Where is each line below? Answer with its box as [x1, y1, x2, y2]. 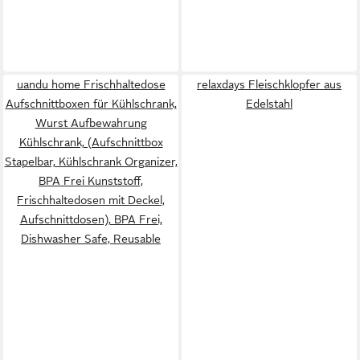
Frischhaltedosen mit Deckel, [17, 194, 165, 207]
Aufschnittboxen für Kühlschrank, [5, 97, 177, 110]
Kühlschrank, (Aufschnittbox [18, 136, 163, 149]
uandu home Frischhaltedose [16, 78, 166, 91]
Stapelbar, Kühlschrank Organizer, [4, 155, 178, 168]
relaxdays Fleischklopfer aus [197, 78, 342, 91]
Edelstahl [246, 97, 292, 110]
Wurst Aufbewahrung [35, 117, 147, 129]
